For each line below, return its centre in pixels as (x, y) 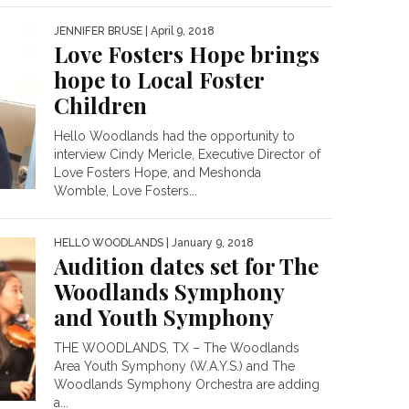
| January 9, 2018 (209, 243)
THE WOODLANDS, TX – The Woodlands (177, 348)
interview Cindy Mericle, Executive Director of (187, 155)
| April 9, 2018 (178, 31)
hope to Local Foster (159, 80)
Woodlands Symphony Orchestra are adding (187, 385)
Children (100, 105)
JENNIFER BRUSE (98, 31)
